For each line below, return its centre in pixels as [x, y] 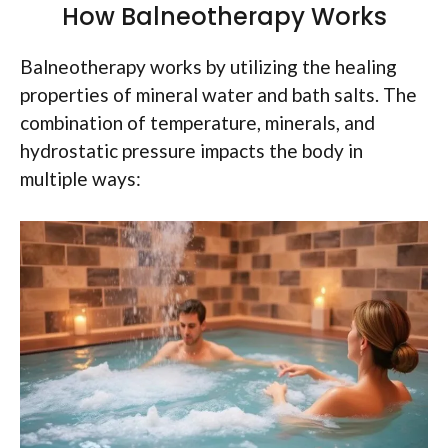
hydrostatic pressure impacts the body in [191, 150]
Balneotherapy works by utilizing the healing [208, 66]
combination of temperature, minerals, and [197, 122]
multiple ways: [80, 178]
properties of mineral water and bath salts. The [218, 94]
